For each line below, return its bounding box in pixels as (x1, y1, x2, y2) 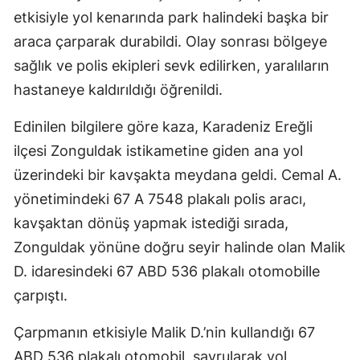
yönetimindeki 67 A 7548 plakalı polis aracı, (14, 190, 306, 208)
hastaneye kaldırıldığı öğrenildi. (14, 81, 223, 99)
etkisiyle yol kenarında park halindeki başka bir (14, 9, 329, 27)
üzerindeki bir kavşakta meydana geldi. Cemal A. (14, 166, 342, 184)
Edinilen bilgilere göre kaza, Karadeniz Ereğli (14, 118, 313, 136)
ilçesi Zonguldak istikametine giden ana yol (14, 142, 303, 160)
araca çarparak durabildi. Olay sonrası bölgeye (14, 33, 327, 51)
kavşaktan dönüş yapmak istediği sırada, (14, 215, 288, 232)
